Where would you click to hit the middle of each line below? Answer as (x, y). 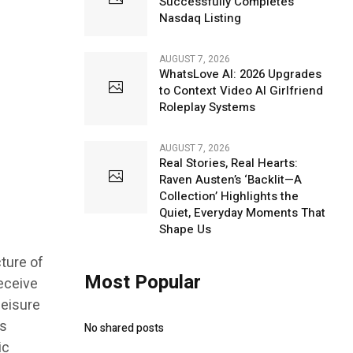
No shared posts (124, 328)
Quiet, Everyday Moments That (242, 212)
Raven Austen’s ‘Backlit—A (230, 179)
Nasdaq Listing (200, 18)
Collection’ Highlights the (229, 196)
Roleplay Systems (207, 107)
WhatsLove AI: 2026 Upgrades (240, 74)
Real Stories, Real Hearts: (228, 163)
